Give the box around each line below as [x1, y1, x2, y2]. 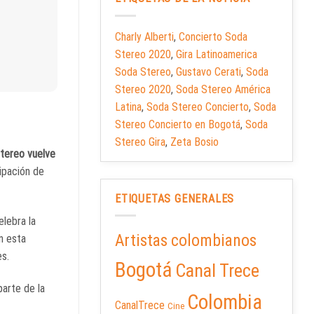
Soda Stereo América [176, 82, 271, 96]
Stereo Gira [115, 135, 165, 149]
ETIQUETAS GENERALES [115, 191, 235, 205]
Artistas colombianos [115, 231, 257, 251]
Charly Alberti [115, 29, 174, 43]
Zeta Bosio [170, 135, 219, 149]
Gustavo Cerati [176, 64, 241, 78]
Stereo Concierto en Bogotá [115, 117, 240, 131]
